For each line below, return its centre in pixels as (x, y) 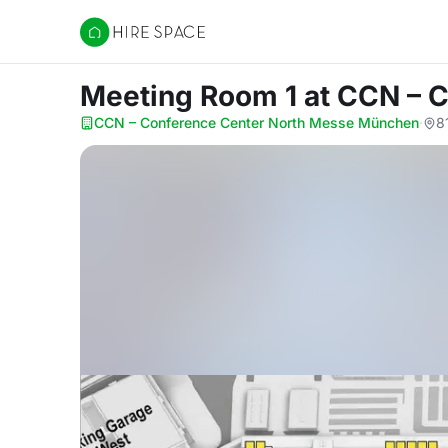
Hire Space (120, 42)
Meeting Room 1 (192, 96)
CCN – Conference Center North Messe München (256, 122)
